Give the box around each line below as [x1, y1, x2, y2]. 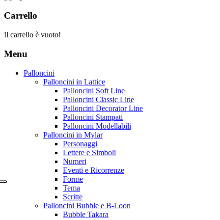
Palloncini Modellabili [63, 121, 131, 130]
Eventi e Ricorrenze [63, 165, 124, 174]
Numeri [63, 157, 86, 165]
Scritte [63, 192, 82, 201]
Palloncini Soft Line [63, 86, 125, 95]
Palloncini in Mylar [43, 130, 103, 139]
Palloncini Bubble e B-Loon [43, 201, 131, 210]
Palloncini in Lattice [43, 77, 105, 86]
